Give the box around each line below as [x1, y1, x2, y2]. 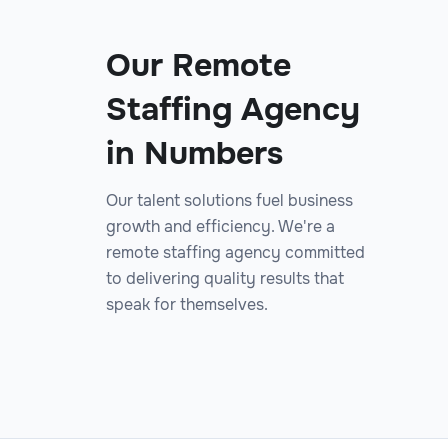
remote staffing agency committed [106, 241, 365, 263]
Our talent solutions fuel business [106, 189, 353, 211]
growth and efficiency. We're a [106, 215, 335, 237]
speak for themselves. [106, 293, 268, 315]
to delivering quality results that [106, 267, 344, 289]
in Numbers [106, 132, 283, 174]
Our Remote [106, 44, 291, 86]
